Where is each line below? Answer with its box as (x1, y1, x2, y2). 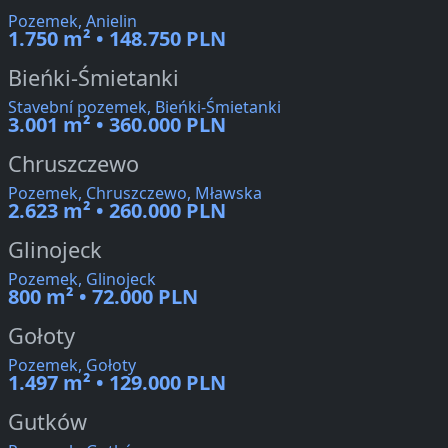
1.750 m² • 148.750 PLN (8, 25, 226, 53)
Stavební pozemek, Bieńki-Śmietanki (8, 96, 281, 119)
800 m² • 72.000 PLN (8, 283, 198, 311)
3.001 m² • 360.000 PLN (8, 111, 226, 139)
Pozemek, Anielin (8, 10, 137, 33)
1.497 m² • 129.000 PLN (8, 369, 226, 397)
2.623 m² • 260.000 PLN (8, 197, 226, 225)
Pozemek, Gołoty (8, 354, 136, 377)
